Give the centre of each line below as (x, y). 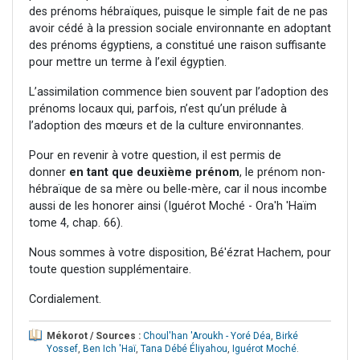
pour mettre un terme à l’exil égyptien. (128, 63)
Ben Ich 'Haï (109, 349)
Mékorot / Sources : (94, 336)
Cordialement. (65, 300)
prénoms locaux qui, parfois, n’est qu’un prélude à (158, 109)
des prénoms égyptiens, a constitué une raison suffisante (178, 46)
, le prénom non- (282, 173)
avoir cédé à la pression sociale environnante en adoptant (180, 29)
